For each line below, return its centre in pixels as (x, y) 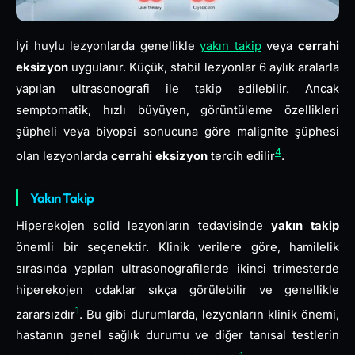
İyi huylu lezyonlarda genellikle (108, 46)
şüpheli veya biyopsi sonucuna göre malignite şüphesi (177, 131)
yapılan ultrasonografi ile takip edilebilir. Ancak (177, 88)
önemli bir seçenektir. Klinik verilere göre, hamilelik (177, 247)
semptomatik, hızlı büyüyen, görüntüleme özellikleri (177, 110)
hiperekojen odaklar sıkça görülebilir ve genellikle (177, 290)
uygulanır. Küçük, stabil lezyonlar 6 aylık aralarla (204, 67)
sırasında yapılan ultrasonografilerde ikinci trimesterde (177, 268)
